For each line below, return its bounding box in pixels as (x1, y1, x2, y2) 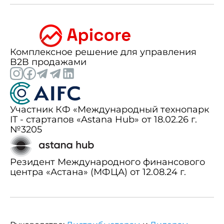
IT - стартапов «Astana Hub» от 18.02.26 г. (10, 114, 197, 125)
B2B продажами (10, 56, 86, 68)
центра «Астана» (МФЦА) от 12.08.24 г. (10, 166, 186, 178)
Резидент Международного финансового (10, 156, 205, 168)
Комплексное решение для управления (10, 46, 196, 58)
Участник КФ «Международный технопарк (10, 104, 209, 115)
